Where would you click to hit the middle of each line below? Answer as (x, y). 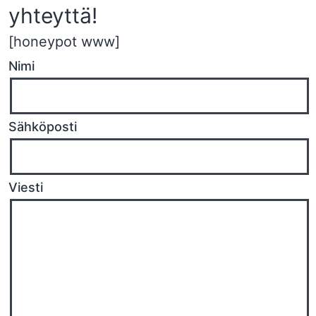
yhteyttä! (53, 16)
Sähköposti (43, 127)
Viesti (26, 188)
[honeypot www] (64, 42)
